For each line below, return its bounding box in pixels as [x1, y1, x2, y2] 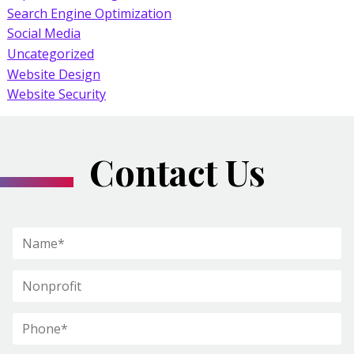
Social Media [6, 24, 81, 42]
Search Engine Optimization [6, 4, 171, 22]
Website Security [6, 85, 106, 104]
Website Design [6, 65, 100, 83]
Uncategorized [6, 44, 94, 62]
